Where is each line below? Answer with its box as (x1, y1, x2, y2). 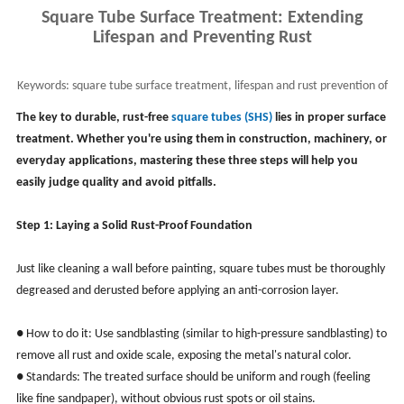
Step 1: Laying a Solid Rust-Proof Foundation (15, 218, 252, 233)
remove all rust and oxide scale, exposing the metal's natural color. (15, 348, 352, 363)
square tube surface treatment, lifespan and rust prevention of (69, 78, 388, 93)
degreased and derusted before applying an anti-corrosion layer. (15, 283, 339, 298)
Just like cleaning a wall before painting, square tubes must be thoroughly (15, 262, 385, 276)
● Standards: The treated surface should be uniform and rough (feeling (15, 370, 371, 384)
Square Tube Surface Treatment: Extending (41, 8, 363, 27)
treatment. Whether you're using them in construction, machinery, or (15, 132, 387, 146)
